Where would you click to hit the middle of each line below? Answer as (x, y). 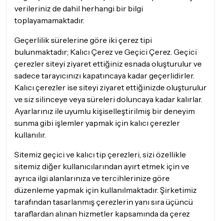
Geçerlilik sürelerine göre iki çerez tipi (83, 40)
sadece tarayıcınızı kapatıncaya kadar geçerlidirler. (104, 75)
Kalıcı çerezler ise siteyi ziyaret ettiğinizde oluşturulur (110, 87)
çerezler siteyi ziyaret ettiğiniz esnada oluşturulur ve (108, 64)
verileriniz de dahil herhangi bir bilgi (79, 8)
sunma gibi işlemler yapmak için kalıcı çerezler (97, 123)
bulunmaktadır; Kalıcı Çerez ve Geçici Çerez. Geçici (106, 52)
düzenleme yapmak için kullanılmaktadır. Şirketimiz (106, 190)
